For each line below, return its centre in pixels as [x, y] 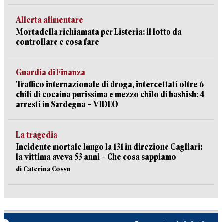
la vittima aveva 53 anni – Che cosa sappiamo [96, 157]
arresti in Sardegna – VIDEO [67, 104]
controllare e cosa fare [57, 42]
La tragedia [37, 135]
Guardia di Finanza [51, 73]
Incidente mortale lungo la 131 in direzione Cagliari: [109, 147]
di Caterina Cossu [43, 169]
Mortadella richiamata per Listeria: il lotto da [99, 32]
